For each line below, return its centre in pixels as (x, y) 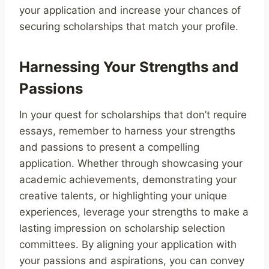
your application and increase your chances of (130, 10)
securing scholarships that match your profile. (129, 26)
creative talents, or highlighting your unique (123, 195)
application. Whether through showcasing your (131, 163)
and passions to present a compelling (109, 147)
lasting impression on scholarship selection (122, 228)
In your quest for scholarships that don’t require (133, 114)
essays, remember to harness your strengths (127, 131)
